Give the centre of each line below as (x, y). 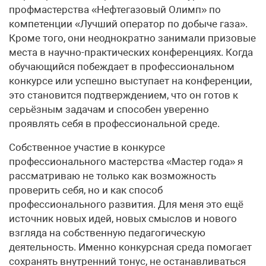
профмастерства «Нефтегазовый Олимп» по (115, 9)
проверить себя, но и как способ (86, 190)
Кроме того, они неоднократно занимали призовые (132, 38)
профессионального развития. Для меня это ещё (126, 204)
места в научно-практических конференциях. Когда (131, 52)
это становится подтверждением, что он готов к (123, 95)
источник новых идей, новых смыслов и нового (123, 218)
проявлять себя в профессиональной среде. (114, 123)
